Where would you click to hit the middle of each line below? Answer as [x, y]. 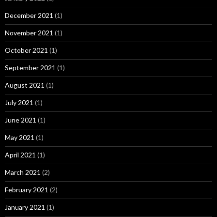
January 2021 [25, 207]
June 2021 [21, 120]
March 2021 [23, 172]
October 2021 [26, 50]
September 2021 [30, 67]
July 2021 [19, 102]
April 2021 [20, 155]
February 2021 [27, 189]
